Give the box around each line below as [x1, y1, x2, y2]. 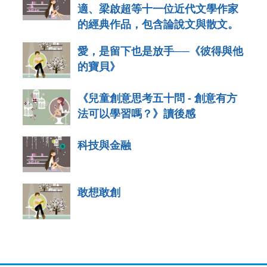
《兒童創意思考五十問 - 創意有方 [77, 92, 237, 104]
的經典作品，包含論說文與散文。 [77, 18, 238, 30]
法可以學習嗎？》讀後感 [77, 107, 195, 120]
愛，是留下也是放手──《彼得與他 [77, 45, 243, 57]
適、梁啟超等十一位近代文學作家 [77, 2, 238, 15]
